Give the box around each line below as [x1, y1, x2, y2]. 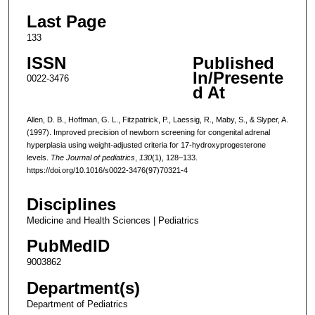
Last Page [26, 12, 106, 32]
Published [192, 53, 274, 73]
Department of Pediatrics [26, 298, 128, 309]
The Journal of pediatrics [50, 153, 135, 162]
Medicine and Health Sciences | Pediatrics [26, 215, 199, 226]
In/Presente [192, 68, 283, 88]
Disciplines [26, 195, 116, 214]
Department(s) [26, 278, 140, 297]
